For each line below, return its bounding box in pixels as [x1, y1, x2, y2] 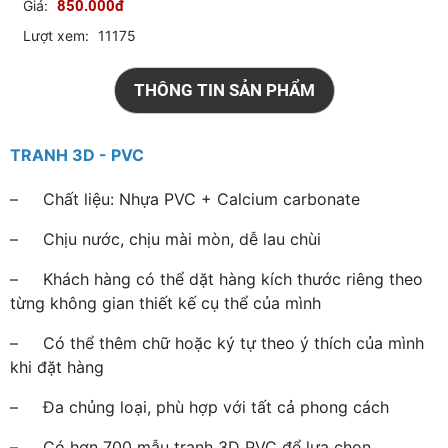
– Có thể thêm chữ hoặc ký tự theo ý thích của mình [10, 332, 424, 353]
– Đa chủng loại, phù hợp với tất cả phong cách [10, 396, 389, 417]
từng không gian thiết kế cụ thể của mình [10, 292, 321, 313]
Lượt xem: [22, 26, 89, 44]
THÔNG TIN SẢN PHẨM [133, 79, 315, 100]
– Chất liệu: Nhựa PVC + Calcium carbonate [10, 188, 360, 209]
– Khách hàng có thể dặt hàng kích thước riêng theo [10, 268, 423, 289]
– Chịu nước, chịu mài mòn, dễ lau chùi [10, 228, 321, 249]
